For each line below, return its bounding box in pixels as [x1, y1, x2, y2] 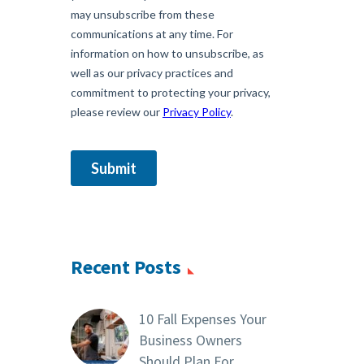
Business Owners [139, 331, 242, 350]
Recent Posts [71, 254, 181, 280]
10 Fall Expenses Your [139, 310, 266, 329]
